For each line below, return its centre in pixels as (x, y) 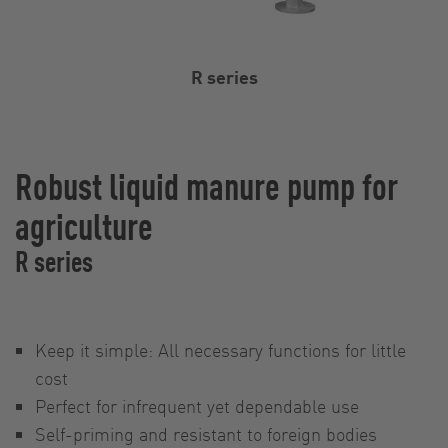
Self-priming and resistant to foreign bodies (206, 434)
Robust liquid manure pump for (206, 185)
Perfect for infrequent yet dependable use (197, 406)
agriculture (84, 225)
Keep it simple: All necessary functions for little (220, 350)
